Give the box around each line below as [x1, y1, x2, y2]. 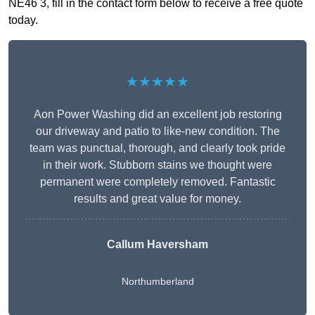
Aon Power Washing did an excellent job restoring [33, 108, 282, 121]
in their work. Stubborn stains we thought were [43, 159, 272, 172]
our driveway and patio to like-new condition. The [35, 125, 280, 138]
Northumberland [121, 276, 194, 288]
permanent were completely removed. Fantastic [39, 176, 276, 188]
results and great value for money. [74, 193, 241, 205]
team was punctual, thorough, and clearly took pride [30, 142, 285, 155]
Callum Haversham [107, 238, 208, 251]
